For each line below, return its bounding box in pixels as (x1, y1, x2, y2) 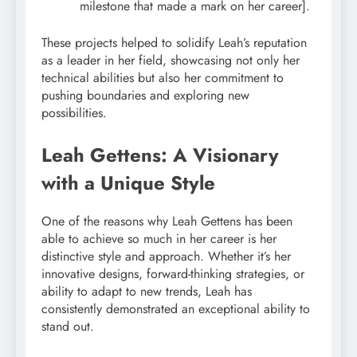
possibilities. (41, 104, 107, 123)
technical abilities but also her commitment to (41, 69, 284, 88)
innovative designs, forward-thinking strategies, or (41, 265, 304, 284)
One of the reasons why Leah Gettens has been (41, 212, 292, 231)
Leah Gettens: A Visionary (41, 141, 279, 170)
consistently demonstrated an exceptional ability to (41, 300, 310, 319)
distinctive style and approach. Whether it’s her (41, 247, 291, 266)
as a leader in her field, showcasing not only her (41, 51, 300, 70)
